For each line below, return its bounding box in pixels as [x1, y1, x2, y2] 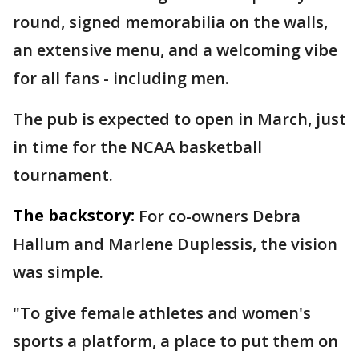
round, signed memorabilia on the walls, [13, 10, 328, 33]
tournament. [13, 163, 113, 186]
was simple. [13, 260, 103, 283]
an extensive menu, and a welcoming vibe [13, 38, 337, 61]
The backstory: [13, 204, 135, 226]
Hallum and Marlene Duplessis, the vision [13, 232, 337, 255]
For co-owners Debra [139, 204, 301, 227]
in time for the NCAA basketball [13, 135, 262, 158]
